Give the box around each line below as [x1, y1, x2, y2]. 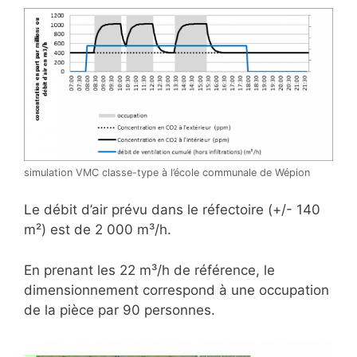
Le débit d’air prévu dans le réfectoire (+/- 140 [24, 202, 320, 218]
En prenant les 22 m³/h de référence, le [24, 261, 275, 278]
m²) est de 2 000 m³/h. [24, 222, 171, 238]
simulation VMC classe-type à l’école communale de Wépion [24, 166, 310, 178]
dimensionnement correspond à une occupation [24, 281, 329, 298]
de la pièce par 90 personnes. [24, 301, 215, 318]
